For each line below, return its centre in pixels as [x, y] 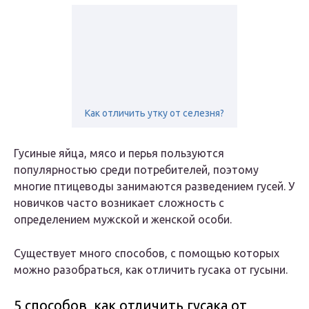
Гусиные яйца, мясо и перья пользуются [119, 153]
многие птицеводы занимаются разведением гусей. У [154, 187]
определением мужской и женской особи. [123, 220]
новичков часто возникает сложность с [119, 203]
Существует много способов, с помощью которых [147, 253]
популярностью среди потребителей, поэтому [136, 170]
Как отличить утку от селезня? [154, 113]
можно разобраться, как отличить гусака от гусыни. [151, 270]
